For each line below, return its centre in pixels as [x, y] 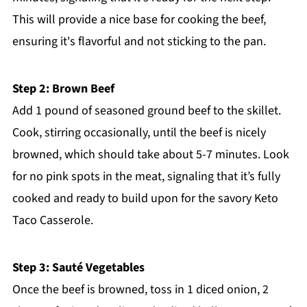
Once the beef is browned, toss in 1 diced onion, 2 [140, 290]
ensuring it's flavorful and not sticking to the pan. [139, 42]
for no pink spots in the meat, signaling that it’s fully [146, 177]
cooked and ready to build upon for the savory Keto [145, 199]
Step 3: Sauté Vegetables [78, 268]
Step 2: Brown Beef [63, 89]
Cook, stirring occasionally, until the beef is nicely [139, 133]
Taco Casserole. [52, 221]
